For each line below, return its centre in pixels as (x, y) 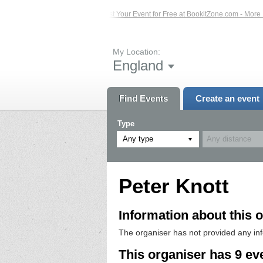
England (138, 65)
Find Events (144, 98)
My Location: (136, 51)
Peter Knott (174, 186)
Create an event (227, 98)
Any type (138, 139)
